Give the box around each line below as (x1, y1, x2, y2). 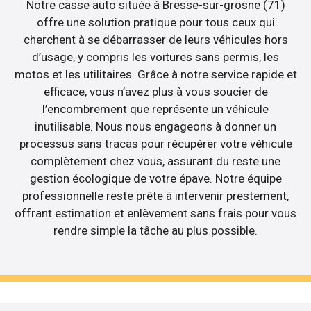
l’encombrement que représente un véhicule (42, 102, 269, 117)
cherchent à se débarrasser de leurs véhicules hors (23, 33, 288, 47)
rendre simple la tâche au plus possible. (53, 224, 258, 238)
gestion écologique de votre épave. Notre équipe (29, 171, 282, 186)
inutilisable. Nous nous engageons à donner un (35, 119, 276, 134)
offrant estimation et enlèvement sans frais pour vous (15, 206, 296, 221)
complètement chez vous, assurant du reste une (31, 154, 280, 169)
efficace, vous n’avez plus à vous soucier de (43, 85, 268, 99)
